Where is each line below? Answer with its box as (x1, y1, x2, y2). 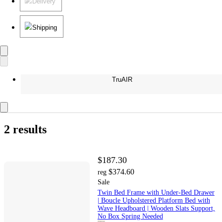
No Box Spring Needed (97, 213, 163, 221)
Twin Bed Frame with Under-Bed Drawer (97, 189, 215, 197)
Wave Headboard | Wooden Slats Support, (97, 205, 215, 213)
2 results (4, 123, 47, 136)
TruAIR (111, 76, 132, 84)
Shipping (32, 24, 57, 32)
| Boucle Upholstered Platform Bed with (97, 197, 210, 205)
